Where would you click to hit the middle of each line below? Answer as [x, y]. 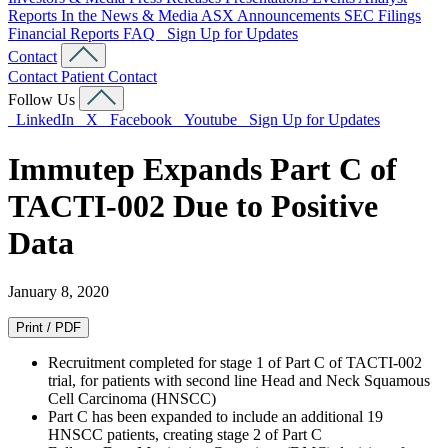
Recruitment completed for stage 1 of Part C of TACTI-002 [235, 363]
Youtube [208, 120]
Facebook [139, 120]
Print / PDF [48, 328]
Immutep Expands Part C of [202, 168]
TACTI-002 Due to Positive [193, 205]
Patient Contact [109, 77]
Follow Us [41, 100]
